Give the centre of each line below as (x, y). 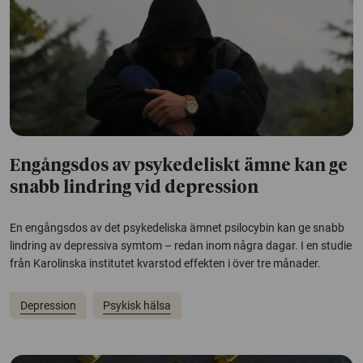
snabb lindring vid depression (134, 189)
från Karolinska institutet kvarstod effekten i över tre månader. (165, 264)
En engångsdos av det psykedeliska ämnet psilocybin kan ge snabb (177, 228)
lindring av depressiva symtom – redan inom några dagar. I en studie (181, 246)
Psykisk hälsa (137, 305)
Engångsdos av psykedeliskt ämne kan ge (179, 167)
